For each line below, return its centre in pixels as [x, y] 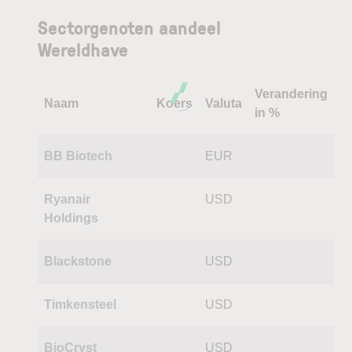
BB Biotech [78, 156]
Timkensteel [80, 304]
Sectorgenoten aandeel [129, 27]
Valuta [224, 103]
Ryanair [67, 199]
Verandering [291, 93]
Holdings [71, 218]
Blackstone [78, 261]
